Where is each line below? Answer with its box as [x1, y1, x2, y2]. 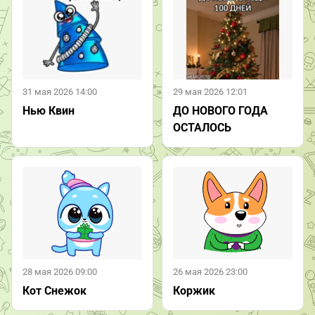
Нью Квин [22, 104, 75, 118]
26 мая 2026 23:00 [172, 266, 247, 278]
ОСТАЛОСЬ [172, 121, 231, 135]
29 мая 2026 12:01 [172, 86, 247, 98]
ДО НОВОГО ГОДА [172, 104, 268, 118]
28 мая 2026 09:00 [22, 266, 97, 278]
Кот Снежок [22, 283, 86, 297]
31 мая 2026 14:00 [22, 86, 97, 98]
